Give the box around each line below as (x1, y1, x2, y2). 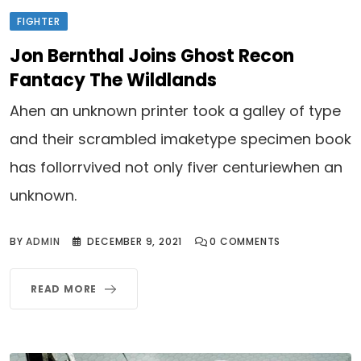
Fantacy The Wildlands (10, 67, 217, 93)
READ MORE (31, 281, 98, 296)
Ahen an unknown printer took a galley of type (10, 100, 341, 121)
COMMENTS (217, 234, 281, 248)
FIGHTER (17, 14, 60, 28)
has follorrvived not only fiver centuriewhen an (10, 156, 342, 177)
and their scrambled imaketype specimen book (10, 128, 351, 149)
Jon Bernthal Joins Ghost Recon (10, 43, 294, 68)
